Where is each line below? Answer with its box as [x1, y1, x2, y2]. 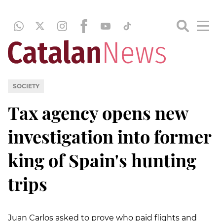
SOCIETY [12, 82, 39, 90]
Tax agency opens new [8, 100, 188, 124]
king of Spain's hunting [8, 147, 196, 172]
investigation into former [8, 124, 211, 148]
